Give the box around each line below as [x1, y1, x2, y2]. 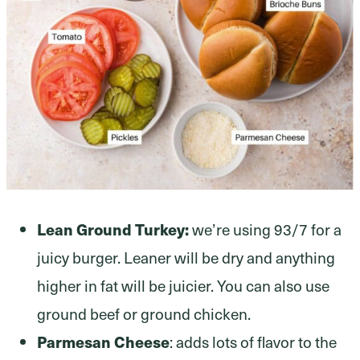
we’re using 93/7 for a [189, 219, 342, 239]
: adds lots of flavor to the [170, 331, 337, 352]
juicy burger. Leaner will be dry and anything [37, 247, 335, 268]
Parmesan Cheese [37, 330, 170, 353]
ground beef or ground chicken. [37, 303, 251, 324]
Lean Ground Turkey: [37, 218, 189, 240]
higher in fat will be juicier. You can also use [37, 275, 329, 296]
